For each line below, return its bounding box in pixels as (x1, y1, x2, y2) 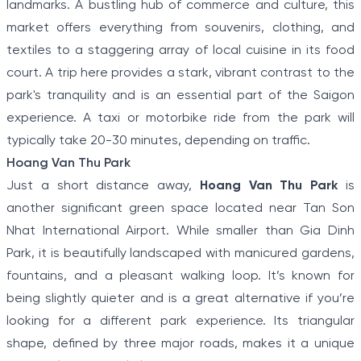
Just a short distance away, (6, 179, 200, 193)
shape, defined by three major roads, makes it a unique (6, 337, 355, 351)
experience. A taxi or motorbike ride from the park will (6, 111, 355, 126)
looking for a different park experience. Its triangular (6, 314, 355, 329)
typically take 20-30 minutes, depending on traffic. (6, 134, 310, 148)
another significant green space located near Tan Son (6, 201, 355, 216)
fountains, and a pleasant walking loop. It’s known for (6, 269, 355, 284)
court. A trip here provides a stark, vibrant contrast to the (6, 66, 355, 81)
